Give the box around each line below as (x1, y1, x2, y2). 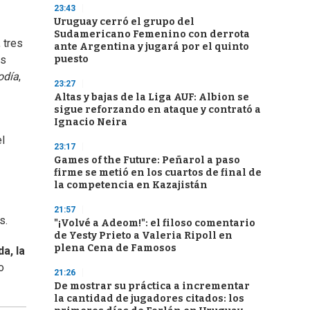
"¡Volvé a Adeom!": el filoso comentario (54, 217, 255, 229)
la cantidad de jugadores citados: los (54, 293, 244, 304)
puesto (54, 53, 89, 65)
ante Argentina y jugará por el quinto (54, 41, 249, 53)
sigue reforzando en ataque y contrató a (54, 104, 261, 116)
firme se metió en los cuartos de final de (54, 167, 262, 179)
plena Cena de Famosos (54, 242, 176, 254)
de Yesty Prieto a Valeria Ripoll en (54, 230, 232, 241)
